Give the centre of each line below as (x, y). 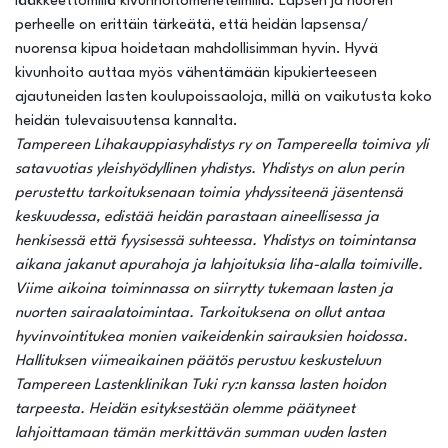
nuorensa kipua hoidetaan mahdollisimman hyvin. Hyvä (196, 49)
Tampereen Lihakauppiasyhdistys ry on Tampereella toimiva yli (222, 145)
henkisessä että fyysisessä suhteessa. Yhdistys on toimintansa (215, 241)
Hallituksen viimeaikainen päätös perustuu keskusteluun (198, 361)
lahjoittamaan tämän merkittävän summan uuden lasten (200, 433)
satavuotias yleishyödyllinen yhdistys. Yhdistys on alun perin (209, 169)
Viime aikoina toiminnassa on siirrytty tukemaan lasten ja (204, 289)
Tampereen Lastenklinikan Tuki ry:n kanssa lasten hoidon (200, 385)
